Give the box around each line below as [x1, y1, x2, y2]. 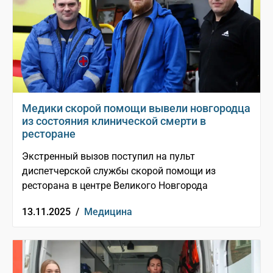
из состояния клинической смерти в [22, 115, 206, 128]
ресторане [22, 127, 76, 141]
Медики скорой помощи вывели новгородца [22, 102, 250, 115]
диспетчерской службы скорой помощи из [22, 165, 216, 177]
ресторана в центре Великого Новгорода [22, 180, 208, 192]
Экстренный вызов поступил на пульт [22, 151, 195, 163]
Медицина [84, 206, 132, 218]
